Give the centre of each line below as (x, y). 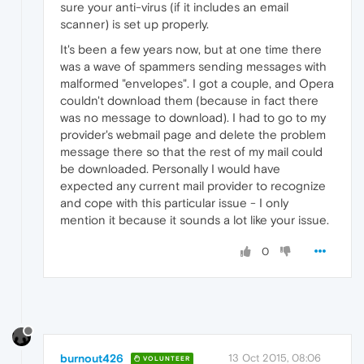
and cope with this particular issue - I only (174, 203)
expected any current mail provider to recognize (193, 186)
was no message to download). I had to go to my (193, 118)
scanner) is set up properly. (134, 24)
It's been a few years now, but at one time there (191, 50)
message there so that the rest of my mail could (191, 152)
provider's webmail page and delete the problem (193, 135)
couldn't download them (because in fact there (189, 101)
